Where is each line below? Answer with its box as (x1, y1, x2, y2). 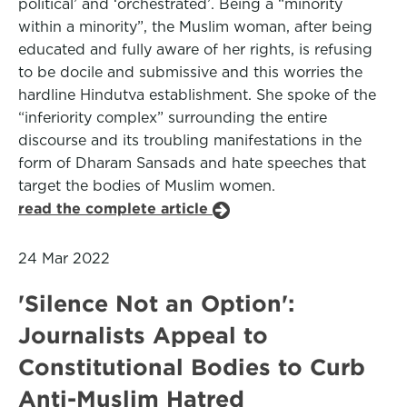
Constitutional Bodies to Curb (18, 354, 365, 380)
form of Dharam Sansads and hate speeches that (18, 154, 366, 172)
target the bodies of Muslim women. (18, 177, 275, 194)
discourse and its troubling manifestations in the (18, 132, 362, 149)
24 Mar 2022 (18, 250, 110, 267)
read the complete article (18, 200, 213, 217)
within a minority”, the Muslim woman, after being (18, 18, 372, 35)
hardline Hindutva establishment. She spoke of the (18, 86, 376, 104)
